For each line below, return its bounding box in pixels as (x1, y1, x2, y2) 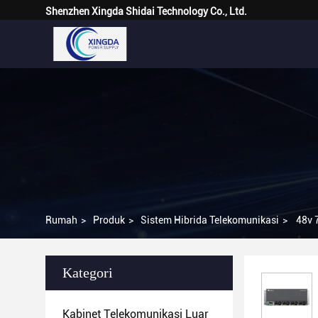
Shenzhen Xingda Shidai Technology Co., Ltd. (45, 6, 247, 17)
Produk (93, 214, 125, 226)
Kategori (62, 265, 113, 280)
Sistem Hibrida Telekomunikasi (141, 214, 279, 226)
